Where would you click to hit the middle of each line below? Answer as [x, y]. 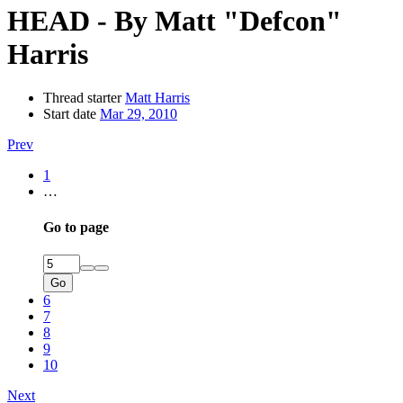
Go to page [76, 227]
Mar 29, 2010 [139, 114]
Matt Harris [157, 98]
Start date [70, 114]
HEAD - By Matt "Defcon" [175, 20]
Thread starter [82, 98]
